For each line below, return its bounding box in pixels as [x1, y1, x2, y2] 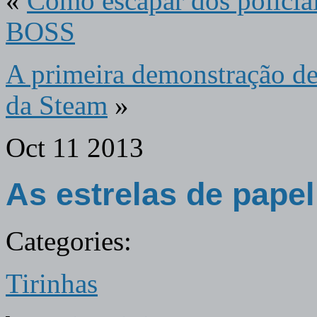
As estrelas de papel [6, 176, 315, 212]
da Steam [6, 91, 108, 120]
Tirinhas [6, 268, 98, 299]
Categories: [6, 226, 132, 256]
